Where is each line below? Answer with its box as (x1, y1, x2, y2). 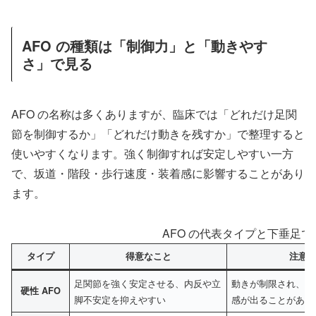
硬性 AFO (20, 284, 61, 297)
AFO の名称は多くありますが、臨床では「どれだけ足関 (11, 106, 297, 123)
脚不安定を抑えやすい (74, 293, 166, 306)
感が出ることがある (231, 293, 315, 306)
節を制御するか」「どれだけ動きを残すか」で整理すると (11, 126, 305, 142)
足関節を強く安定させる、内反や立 (74, 276, 221, 290)
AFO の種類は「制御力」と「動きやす (22, 35, 267, 56)
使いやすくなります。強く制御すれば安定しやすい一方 (11, 145, 293, 162)
